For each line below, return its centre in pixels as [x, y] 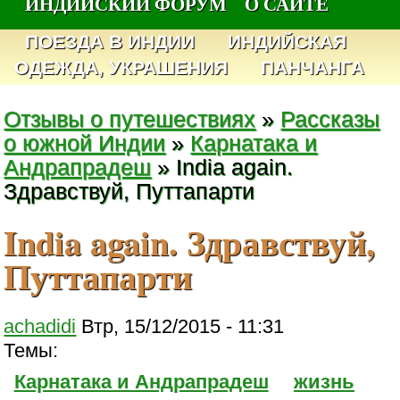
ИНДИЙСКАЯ [287, 42]
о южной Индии [85, 143]
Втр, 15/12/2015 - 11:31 [180, 326]
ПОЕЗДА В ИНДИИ [110, 42]
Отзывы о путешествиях [130, 119]
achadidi [40, 326]
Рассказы [330, 119]
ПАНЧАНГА [312, 68]
